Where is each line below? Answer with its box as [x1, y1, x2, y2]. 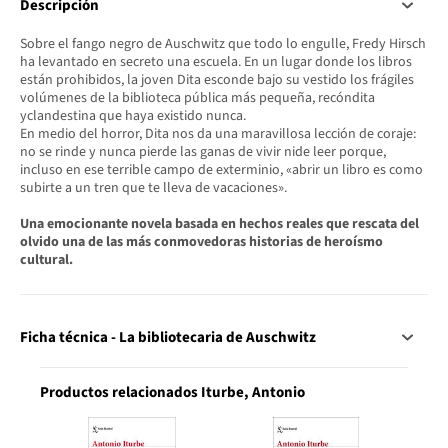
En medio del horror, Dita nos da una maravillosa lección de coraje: [20, 124, 416, 145]
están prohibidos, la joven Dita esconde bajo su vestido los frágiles [20, 70, 414, 91]
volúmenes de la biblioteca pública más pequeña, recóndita [20, 88, 375, 109]
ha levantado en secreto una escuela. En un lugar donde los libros [20, 52, 412, 73]
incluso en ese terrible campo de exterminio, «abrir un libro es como [20, 160, 423, 181]
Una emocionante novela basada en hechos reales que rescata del [20, 214, 419, 235]
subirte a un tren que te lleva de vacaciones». [20, 178, 287, 199]
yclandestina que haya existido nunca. [20, 106, 246, 127]
